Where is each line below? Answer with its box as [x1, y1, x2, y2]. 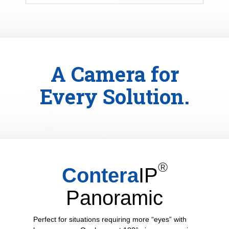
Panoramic [66, 187, 163, 210]
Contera [61, 164, 139, 187]
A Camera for [50, 60, 179, 88]
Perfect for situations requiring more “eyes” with [33, 215, 187, 224]
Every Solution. [39, 83, 190, 110]
